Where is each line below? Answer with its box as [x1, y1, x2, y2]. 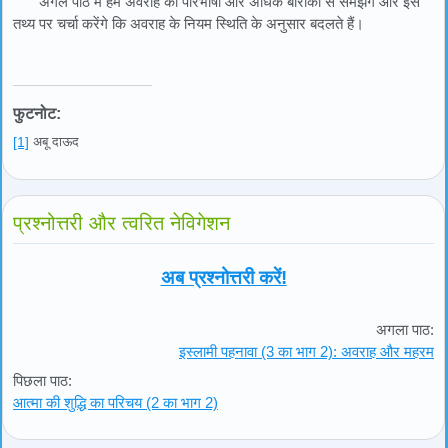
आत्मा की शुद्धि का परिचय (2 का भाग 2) [13, 393, 218, 411]
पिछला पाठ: [13, 371, 72, 389]
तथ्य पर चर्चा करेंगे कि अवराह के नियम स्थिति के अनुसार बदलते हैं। [13, 14, 364, 32]
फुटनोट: [13, 104, 61, 122]
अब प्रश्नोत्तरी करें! [160, 266, 287, 288]
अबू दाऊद [29, 133, 79, 149]
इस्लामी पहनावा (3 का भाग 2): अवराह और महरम [179, 342, 434, 360]
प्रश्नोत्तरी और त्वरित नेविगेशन [13, 211, 230, 234]
